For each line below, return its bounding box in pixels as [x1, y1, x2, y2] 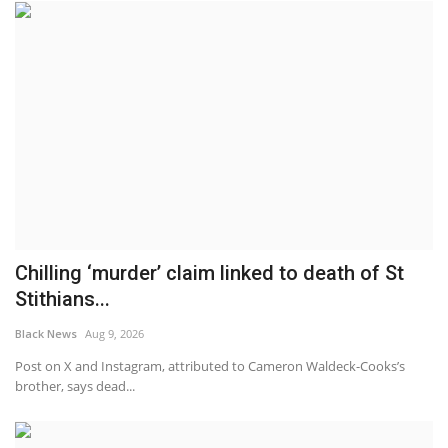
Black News [15, 325, 77, 341]
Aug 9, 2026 [85, 325, 144, 341]
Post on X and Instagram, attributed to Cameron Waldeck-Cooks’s [15, 356, 405, 375]
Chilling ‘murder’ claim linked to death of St [15, 260, 404, 285]
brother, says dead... [15, 376, 135, 395]
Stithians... [15, 286, 110, 311]
